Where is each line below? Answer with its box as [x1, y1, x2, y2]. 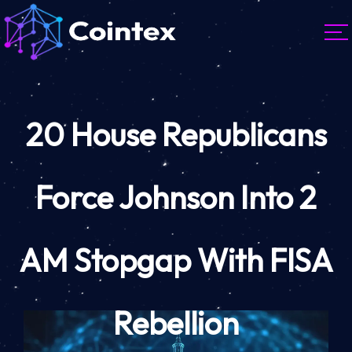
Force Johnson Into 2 [35, 178, 317, 218]
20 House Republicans [25, 115, 327, 155]
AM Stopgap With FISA [19, 240, 333, 280]
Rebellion [113, 303, 239, 343]
